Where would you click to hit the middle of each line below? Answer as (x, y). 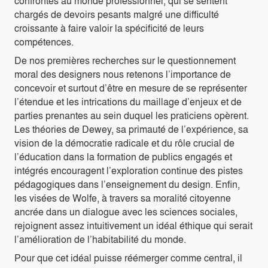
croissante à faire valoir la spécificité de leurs (109, 28)
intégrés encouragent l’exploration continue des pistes (129, 170)
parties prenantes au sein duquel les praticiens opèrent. (132, 115)
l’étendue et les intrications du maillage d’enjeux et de (128, 102)
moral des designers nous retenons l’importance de (123, 74)
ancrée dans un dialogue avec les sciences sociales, (126, 212)
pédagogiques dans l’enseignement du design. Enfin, (127, 184)
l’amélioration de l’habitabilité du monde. (100, 239)
